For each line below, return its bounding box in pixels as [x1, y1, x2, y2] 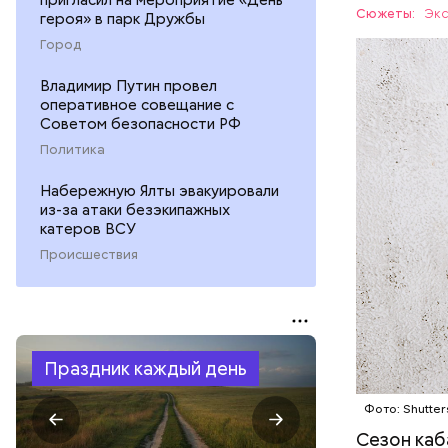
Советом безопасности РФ [40, 113, 241, 134]
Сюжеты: [356, 5, 419, 23]
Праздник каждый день [44, 356, 247, 380]
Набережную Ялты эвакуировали [40, 180, 279, 201]
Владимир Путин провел [40, 75, 217, 96]
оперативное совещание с [40, 94, 234, 115]
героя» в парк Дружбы [40, 8, 205, 29]
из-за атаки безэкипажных [40, 199, 230, 220]
